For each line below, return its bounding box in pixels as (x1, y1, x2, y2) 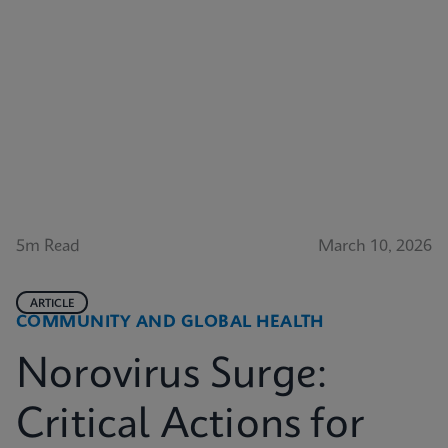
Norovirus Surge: (16, 355, 328, 397)
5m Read (16, 238, 80, 255)
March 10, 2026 (318, 238, 432, 255)
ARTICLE (30, 298, 74, 310)
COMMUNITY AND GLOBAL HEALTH (16, 314, 324, 331)
